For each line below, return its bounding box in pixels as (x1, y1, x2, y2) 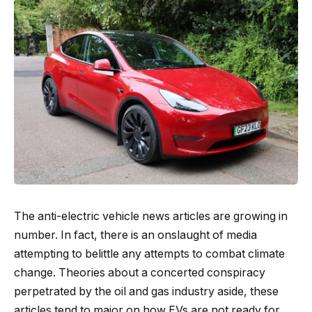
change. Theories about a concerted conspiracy (14, 265, 265, 279)
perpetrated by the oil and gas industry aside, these (14, 284, 279, 298)
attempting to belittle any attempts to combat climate (14, 247, 285, 260)
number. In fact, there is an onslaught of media (14, 228, 257, 242)
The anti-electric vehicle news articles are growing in (14, 209, 288, 223)
